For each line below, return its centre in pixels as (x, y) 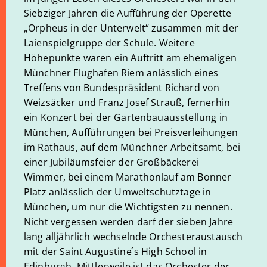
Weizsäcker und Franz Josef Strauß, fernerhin (127, 103)
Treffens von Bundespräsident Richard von (122, 88)
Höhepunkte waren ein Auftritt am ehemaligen (130, 58)
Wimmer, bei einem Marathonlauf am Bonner (128, 177)
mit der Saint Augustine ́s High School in (116, 252)
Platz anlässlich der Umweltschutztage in (118, 192)
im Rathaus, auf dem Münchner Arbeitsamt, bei (132, 147)
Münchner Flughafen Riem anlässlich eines (121, 73)
